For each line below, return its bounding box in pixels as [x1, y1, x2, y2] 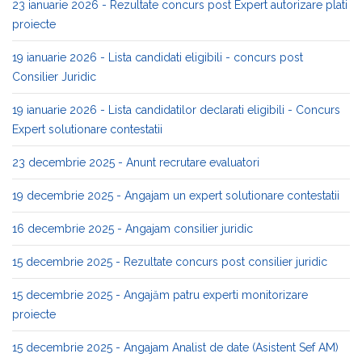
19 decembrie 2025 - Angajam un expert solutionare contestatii [12, 189, 339, 202]
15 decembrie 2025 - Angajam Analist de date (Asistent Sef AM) [12, 341, 339, 354]
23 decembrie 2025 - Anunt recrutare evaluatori [12, 156, 259, 169]
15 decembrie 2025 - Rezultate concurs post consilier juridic [12, 255, 327, 268]
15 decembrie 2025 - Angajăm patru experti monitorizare [12, 288, 308, 301]
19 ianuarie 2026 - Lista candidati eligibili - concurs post [12, 51, 303, 64]
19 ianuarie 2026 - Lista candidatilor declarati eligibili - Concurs [12, 103, 340, 116]
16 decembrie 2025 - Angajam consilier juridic [12, 222, 253, 235]
